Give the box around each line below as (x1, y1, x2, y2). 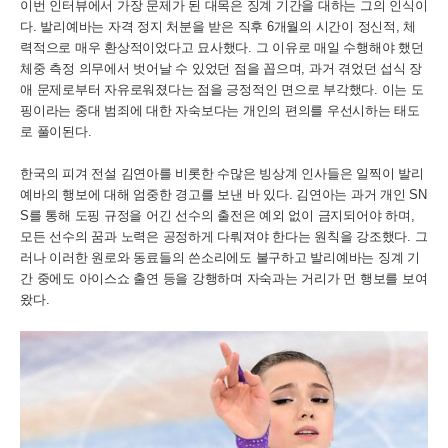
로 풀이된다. (20, 124, 92, 139)
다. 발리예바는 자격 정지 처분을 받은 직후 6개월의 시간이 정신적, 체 (20, 19, 416, 34)
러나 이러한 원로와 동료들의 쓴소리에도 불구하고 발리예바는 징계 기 (20, 250, 420, 265)
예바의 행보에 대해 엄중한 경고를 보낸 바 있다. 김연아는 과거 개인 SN (20, 187, 427, 202)
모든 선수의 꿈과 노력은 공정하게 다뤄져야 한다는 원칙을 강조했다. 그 (20, 229, 428, 244)
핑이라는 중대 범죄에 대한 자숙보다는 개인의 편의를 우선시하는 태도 (20, 103, 420, 118)
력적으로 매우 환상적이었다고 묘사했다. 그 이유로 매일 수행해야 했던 (20, 40, 424, 55)
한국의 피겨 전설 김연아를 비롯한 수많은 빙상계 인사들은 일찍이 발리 (20, 166, 424, 181)
